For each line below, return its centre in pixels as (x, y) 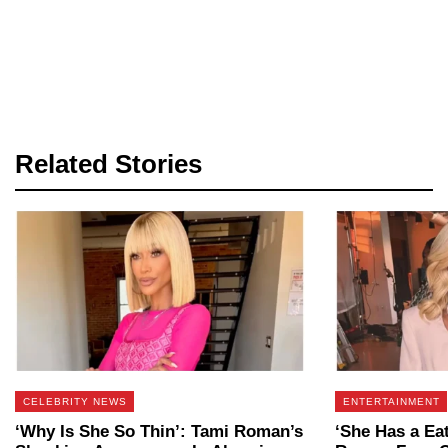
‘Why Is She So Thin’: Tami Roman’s (159, 431)
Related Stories (108, 164)
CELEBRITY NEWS (74, 401)
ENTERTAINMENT (391, 401)
